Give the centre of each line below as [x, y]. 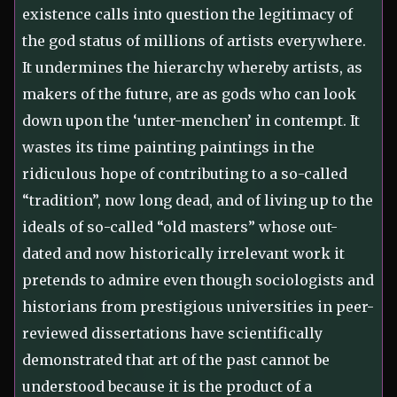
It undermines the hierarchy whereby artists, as [192, 68]
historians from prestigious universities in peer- [198, 307]
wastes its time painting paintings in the [168, 148]
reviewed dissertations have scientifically [172, 334]
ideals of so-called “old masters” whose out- [180, 227]
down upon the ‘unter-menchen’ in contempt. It [191, 121]
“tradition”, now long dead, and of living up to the [198, 201]
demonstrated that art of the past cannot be [176, 360]
